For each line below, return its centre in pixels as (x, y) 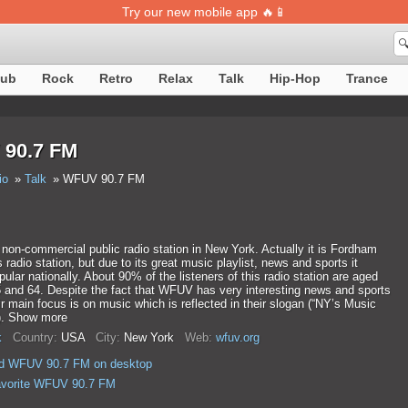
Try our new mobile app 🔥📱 (204, 12)
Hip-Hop (295, 78)
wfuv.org (237, 337)
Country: (35, 337)
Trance (367, 78)
